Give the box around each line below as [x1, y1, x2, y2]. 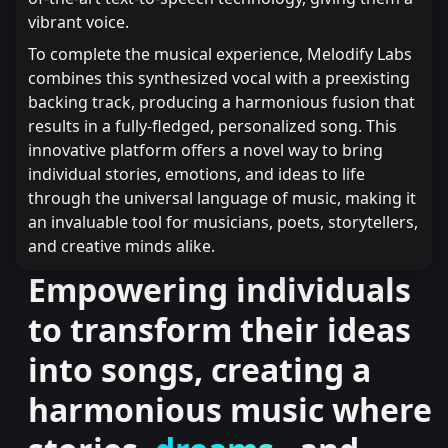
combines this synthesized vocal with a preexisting [28, 67, 410, 89]
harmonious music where [28, 388, 432, 431]
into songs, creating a [28, 348, 371, 391]
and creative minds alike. [28, 235, 215, 257]
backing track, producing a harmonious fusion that [28, 91, 415, 113]
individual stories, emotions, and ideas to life [28, 163, 365, 185]
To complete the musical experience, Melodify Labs [28, 43, 412, 65]
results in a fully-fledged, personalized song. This [28, 115, 397, 137]
